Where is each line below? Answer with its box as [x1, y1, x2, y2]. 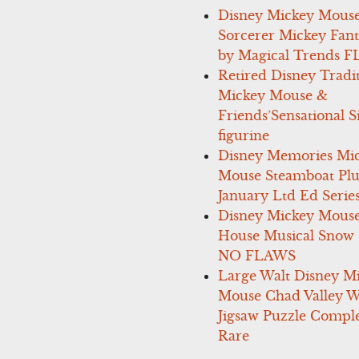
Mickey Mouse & [217, 87, 328, 103]
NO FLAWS [217, 247, 296, 264]
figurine [217, 127, 269, 143]
